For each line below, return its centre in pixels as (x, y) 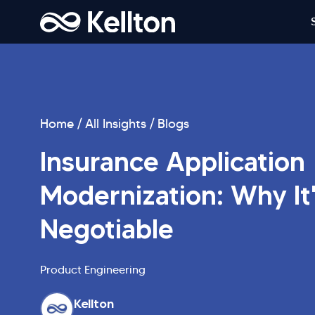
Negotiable (107, 229)
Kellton (94, 304)
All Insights (116, 124)
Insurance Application (173, 162)
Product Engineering (93, 270)
